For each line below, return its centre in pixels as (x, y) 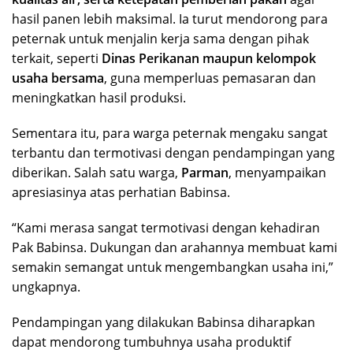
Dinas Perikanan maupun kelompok (209, 58)
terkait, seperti (57, 58)
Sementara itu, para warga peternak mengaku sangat (170, 133)
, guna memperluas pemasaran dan (210, 78)
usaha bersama (58, 78)
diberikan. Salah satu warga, (97, 172)
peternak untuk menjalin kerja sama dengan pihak (160, 38)
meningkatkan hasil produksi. (99, 97)
